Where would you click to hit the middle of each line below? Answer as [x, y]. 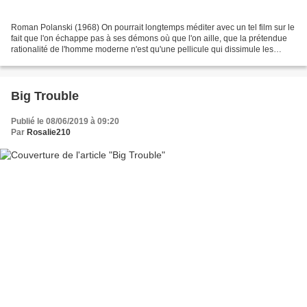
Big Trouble [45, 96]
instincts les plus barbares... [62, 60]
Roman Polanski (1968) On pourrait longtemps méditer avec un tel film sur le [153, 27]
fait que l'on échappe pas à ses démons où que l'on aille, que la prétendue [149, 38]
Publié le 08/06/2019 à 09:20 [65, 121]
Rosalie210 [49, 132]
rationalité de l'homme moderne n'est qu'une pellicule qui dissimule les [142, 49]
